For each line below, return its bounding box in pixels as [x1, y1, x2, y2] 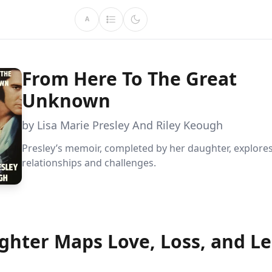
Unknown [22, 88, 110, 113]
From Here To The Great [22, 66, 237, 91]
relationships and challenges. [22, 156, 156, 169]
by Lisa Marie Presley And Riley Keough [22, 118, 223, 132]
